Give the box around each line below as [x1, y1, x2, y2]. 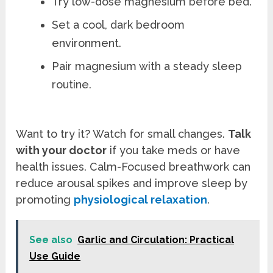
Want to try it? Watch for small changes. [16, 127, 229, 140]
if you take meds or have [107, 143, 241, 157]
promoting [16, 193, 74, 206]
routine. [52, 78, 92, 91]
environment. [52, 37, 122, 50]
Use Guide [29, 250, 81, 262]
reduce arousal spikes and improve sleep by [16, 176, 248, 190]
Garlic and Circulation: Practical [77, 233, 235, 246]
